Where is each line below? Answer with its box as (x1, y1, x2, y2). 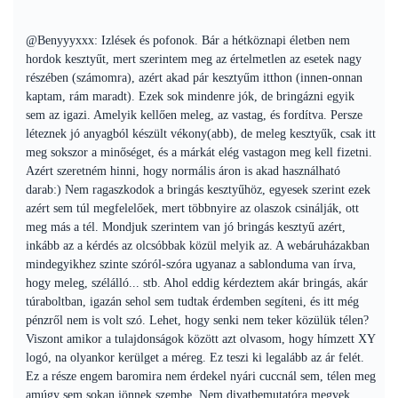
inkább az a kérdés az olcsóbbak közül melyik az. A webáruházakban (26, 239, 370, 252)
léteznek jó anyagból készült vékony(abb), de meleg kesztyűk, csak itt (26, 127, 376, 140)
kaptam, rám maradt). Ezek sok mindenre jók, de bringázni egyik (26, 90, 354, 103)
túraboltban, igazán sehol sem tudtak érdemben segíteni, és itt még (26, 295, 359, 308)
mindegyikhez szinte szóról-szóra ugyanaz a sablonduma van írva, (26, 258, 356, 271)
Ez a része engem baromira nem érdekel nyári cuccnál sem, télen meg (26, 370, 376, 383)
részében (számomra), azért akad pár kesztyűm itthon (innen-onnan (26, 71, 362, 84)
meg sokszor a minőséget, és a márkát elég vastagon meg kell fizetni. (26, 146, 372, 159)
